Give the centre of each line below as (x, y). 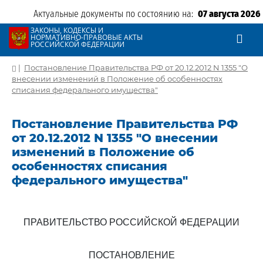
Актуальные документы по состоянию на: (116, 14)
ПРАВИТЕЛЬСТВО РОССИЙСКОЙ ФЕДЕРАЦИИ (131, 222)
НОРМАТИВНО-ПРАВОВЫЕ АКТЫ (87, 37)
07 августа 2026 (229, 14)
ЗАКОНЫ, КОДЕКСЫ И (67, 30)
